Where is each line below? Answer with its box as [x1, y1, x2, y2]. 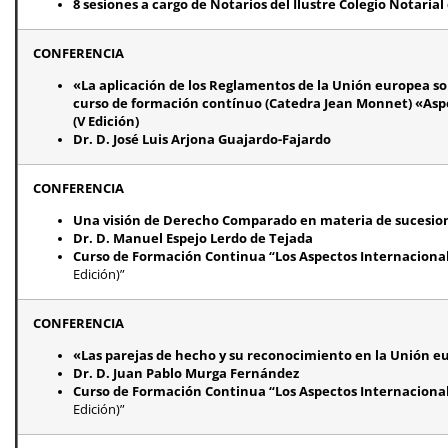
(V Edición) [73, 112, 139, 130]
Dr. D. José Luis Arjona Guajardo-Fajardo [73, 130, 331, 148]
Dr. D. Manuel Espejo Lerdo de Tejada [73, 229, 313, 247]
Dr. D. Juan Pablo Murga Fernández [73, 364, 299, 382]
